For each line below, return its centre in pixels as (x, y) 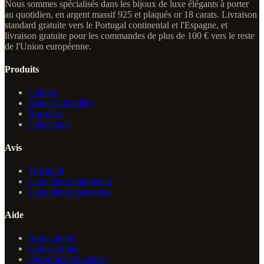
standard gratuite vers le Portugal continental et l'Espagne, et (116, 25)
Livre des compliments (70, 181)
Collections (49, 124)
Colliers (43, 93)
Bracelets (45, 114)
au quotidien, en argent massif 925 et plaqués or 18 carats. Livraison (131, 14)
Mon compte (52, 238)
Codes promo (53, 249)
